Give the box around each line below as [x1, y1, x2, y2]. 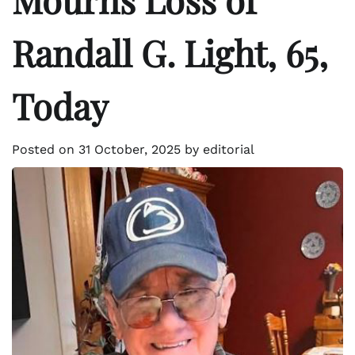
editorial [203, 142, 254, 158]
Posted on [12, 142, 78, 158]
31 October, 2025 [78, 142, 181, 158]
